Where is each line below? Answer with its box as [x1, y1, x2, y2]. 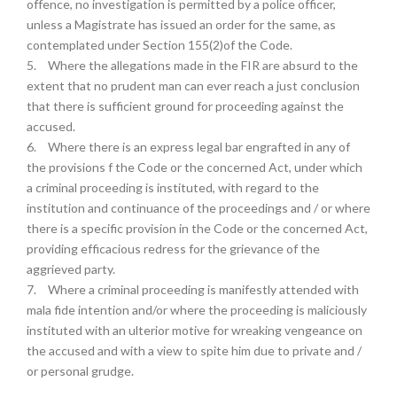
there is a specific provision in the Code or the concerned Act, [27, 221, 368, 236]
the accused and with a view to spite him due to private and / [27, 343, 362, 358]
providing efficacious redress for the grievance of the [27, 241, 320, 256]
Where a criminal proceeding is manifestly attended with [48, 282, 359, 297]
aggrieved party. [27, 261, 115, 276]
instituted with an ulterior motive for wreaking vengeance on [27, 323, 362, 338]
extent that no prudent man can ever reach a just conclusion [27, 78, 360, 93]
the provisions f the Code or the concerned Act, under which [27, 160, 362, 175]
